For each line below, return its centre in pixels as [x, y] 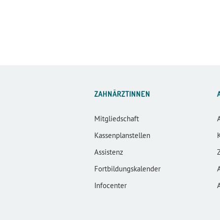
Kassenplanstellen [122, 136]
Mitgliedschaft [117, 119]
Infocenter [110, 186]
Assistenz [109, 152]
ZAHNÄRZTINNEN [122, 94]
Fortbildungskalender [127, 169]
